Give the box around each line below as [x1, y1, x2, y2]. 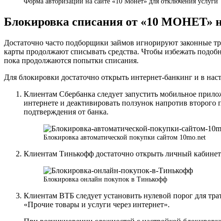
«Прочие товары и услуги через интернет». [24, 200, 170, 209]
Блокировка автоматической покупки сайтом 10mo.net [43, 133, 206, 142]
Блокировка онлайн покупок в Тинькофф [43, 175, 167, 184]
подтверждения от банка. [24, 108, 109, 116]
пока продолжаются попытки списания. [4, 56, 139, 65]
